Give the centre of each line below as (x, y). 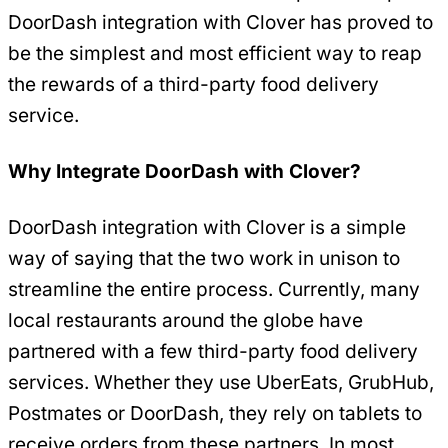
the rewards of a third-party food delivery (193, 84)
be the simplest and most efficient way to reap (215, 53)
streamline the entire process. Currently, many (214, 290)
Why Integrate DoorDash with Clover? (184, 172)
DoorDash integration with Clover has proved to (220, 22)
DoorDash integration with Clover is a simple (207, 228)
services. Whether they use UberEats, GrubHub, (221, 383)
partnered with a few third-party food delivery (213, 352)
